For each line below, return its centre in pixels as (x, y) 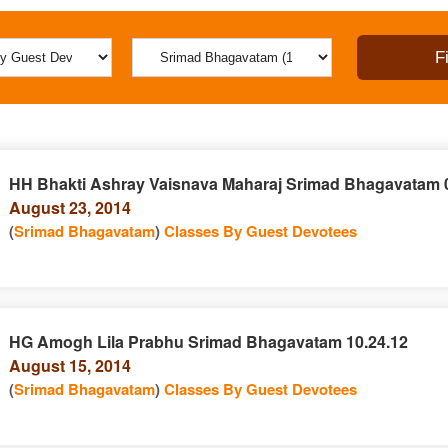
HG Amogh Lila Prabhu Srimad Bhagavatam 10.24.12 (208, 341)
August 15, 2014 (69, 365)
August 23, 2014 (69, 207)
